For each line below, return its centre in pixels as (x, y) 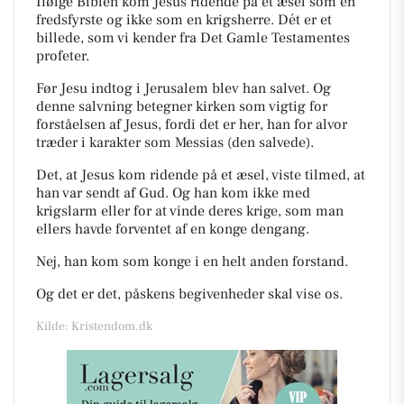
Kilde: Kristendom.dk (94, 326)
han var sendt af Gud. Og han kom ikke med (173, 193)
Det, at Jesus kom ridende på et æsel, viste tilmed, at (201, 174)
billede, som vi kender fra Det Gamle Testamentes (193, 37)
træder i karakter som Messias (132, 142)
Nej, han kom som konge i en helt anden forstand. (196, 261)
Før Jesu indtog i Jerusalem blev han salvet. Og (184, 88)
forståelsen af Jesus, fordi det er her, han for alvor (192, 124)
